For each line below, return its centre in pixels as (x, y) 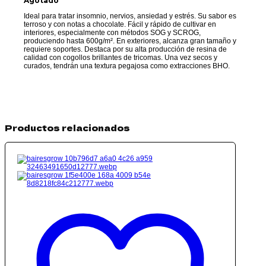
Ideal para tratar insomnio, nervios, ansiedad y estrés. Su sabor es (130, 16)
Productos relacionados (67, 127)
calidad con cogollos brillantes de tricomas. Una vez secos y (121, 57)
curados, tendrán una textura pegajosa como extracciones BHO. (127, 66)
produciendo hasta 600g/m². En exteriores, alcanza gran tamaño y (130, 41)
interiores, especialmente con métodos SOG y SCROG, (113, 32)
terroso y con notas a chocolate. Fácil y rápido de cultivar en (120, 24)
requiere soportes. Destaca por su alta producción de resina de (126, 49)
